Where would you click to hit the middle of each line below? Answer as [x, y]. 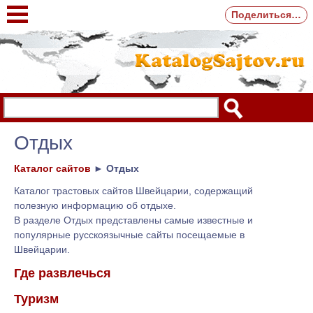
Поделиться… [266, 14]
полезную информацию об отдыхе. [95, 205]
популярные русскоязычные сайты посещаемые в [129, 234]
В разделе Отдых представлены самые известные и [133, 220]
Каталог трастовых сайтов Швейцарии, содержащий [133, 190]
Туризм [36, 299]
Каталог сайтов [52, 168]
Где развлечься [62, 273]
